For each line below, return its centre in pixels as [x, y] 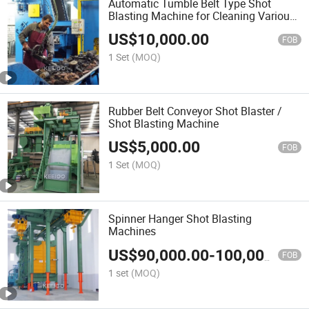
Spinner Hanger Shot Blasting [180, 219]
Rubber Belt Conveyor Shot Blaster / [196, 111]
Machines [132, 231]
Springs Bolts [141, 28]
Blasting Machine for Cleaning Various [202, 16]
